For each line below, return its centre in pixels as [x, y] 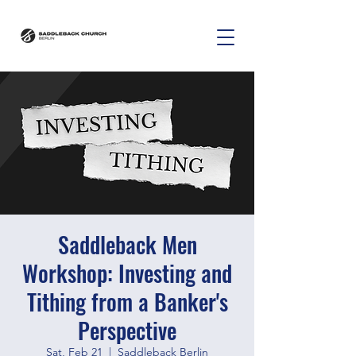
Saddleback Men [127, 244]
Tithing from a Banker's [127, 302]
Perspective [127, 330]
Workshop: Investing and [127, 273]
